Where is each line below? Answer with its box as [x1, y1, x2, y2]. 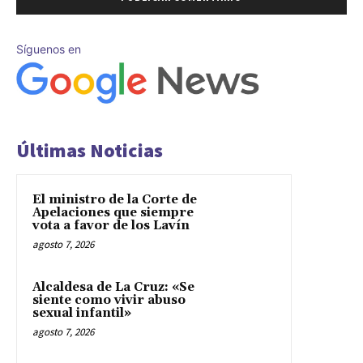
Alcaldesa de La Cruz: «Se [32, 279, 194, 295]
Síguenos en [16, 42, 81, 57]
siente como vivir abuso [32, 292, 186, 308]
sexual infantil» [32, 305, 131, 321]
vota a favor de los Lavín [32, 217, 190, 233]
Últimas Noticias [16, 137, 163, 163]
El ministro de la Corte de [32, 191, 197, 207]
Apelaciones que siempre [32, 204, 194, 220]
